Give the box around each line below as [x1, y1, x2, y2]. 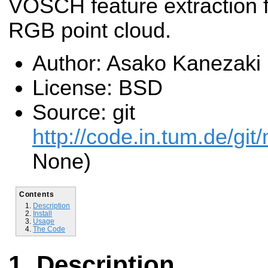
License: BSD [32, 76, 163, 100]
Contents [19, 190, 54, 198]
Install [33, 209, 53, 217]
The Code [33, 224, 66, 233]
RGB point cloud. [8, 18, 171, 42]
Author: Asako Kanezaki [32, 51, 261, 76]
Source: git [32, 100, 135, 125]
